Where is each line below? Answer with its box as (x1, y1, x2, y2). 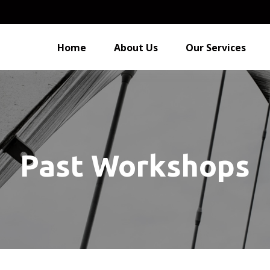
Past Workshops (20, 148, 250, 182)
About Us (114, 40, 159, 54)
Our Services (186, 40, 246, 54)
